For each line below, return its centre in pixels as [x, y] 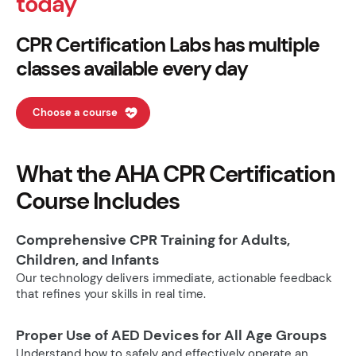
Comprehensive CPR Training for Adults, [153, 240]
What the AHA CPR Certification [176, 174]
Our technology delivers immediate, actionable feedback [174, 279]
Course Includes [98, 201]
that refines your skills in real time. [111, 294]
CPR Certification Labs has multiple [168, 45]
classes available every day [132, 69]
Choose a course [75, 113]
